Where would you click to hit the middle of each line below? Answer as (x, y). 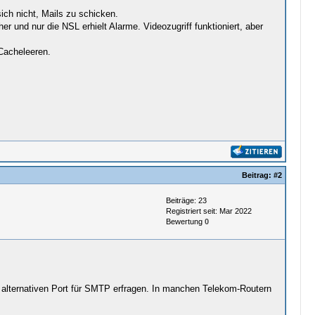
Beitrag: (257, 175)
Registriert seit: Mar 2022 (208, 211)
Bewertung (185, 221)
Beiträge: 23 (186, 200)
